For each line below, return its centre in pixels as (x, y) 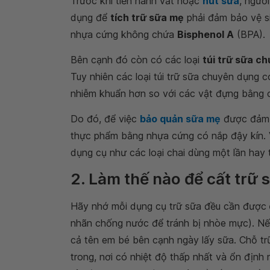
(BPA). (250, 34)
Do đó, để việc (105, 119)
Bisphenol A (206, 34)
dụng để (90, 17)
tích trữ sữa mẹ (147, 17)
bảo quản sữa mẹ (180, 119)
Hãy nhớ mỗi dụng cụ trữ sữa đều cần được (168, 206)
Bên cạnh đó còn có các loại (137, 60)
